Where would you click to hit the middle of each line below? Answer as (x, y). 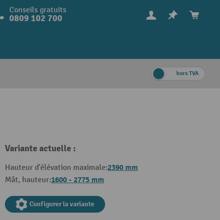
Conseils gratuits (38, 10)
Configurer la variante (62, 204)
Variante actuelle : (40, 149)
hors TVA (188, 73)
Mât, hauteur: (28, 180)
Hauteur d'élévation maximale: (56, 168)
